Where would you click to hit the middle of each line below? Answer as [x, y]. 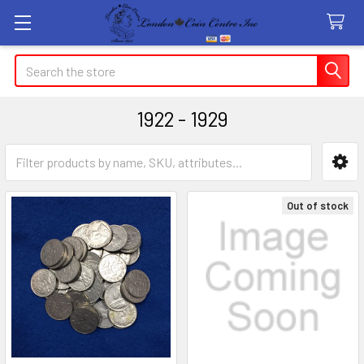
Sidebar [60, 186]
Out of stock [318, 206]
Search [33, 64]
